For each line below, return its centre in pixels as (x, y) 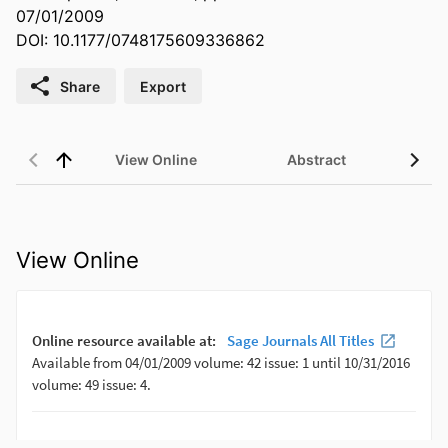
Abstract (316, 160)
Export (163, 86)
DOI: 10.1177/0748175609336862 (140, 40)
